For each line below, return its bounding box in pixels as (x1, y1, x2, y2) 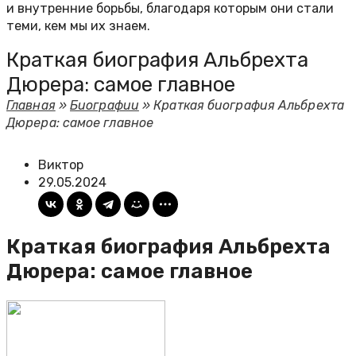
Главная (6, 98, 56, 113)
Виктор (38, 157, 83, 172)
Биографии (70, 98, 139, 113)
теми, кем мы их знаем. (6, 18, 150, 33)
